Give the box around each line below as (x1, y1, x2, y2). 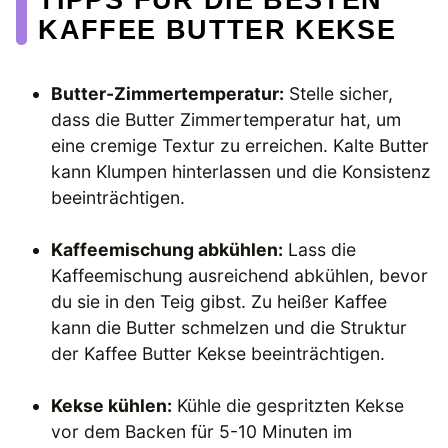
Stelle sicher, (284, 82, 394, 104)
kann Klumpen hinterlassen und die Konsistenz (51, 160, 432, 182)
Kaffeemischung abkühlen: (51, 239, 284, 261)
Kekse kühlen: (51, 395, 173, 417)
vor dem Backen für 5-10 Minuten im (51, 421, 353, 443)
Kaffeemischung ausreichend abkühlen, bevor (51, 265, 429, 287)
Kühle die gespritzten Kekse (172, 395, 405, 417)
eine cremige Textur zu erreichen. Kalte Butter (51, 134, 430, 156)
